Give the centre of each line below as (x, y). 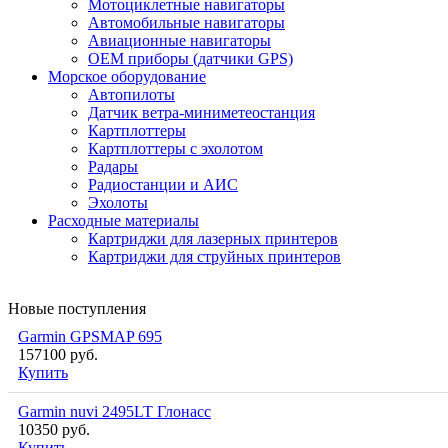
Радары (113, 167)
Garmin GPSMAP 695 (90, 337)
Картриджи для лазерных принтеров (213, 239)
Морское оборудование (127, 77)
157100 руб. (58, 355)
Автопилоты (131, 95)
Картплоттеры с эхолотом (175, 149)
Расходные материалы (123, 221)
